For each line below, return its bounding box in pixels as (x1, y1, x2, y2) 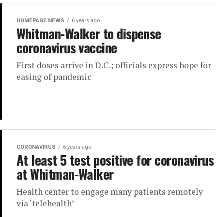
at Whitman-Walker (16, 164, 114, 184)
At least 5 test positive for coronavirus (16, 150, 214, 170)
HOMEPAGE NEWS (16, 17, 64, 24)
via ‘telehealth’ (16, 198, 74, 209)
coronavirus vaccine (16, 38, 117, 57)
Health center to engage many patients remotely (16, 186, 203, 198)
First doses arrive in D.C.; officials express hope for (16, 60, 211, 71)
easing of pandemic (16, 71, 91, 82)
